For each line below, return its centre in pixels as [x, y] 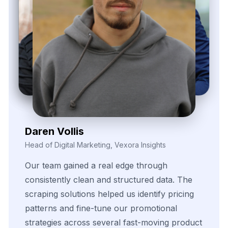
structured [134, 179]
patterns [41, 208]
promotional [154, 208]
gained [76, 165]
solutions [78, 194]
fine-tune [94, 208]
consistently [48, 179]
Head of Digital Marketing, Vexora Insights [95, 145]
